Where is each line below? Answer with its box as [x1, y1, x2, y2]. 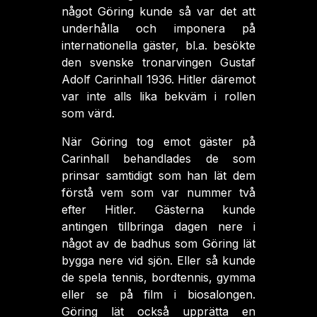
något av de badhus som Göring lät [61, 236, 256, 250]
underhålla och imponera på [61, 21, 256, 35]
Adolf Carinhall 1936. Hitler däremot [61, 72, 256, 86]
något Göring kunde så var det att [61, 4, 256, 18]
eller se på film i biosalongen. [61, 287, 256, 301]
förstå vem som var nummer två [61, 185, 256, 200]
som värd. [61, 106, 115, 120]
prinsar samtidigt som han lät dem [61, 168, 256, 183]
